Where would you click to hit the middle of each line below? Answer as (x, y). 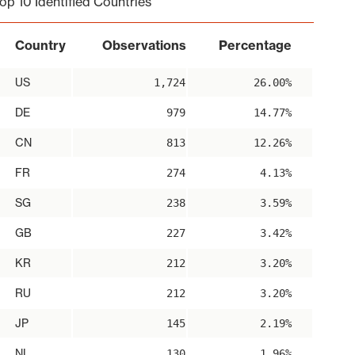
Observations (144, 45)
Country (40, 45)
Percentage (255, 45)
